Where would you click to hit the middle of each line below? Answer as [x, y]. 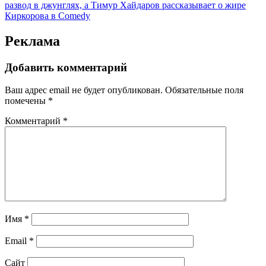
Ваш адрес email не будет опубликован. [84, 90]
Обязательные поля [204, 90]
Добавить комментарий [66, 67]
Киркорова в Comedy [47, 15]
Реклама [32, 41]
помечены [26, 101]
